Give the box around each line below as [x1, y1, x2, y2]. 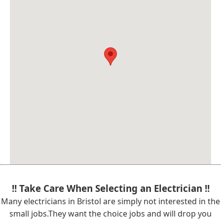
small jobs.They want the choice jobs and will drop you [9, 208, 212, 219]
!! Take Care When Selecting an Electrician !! [11, 182, 210, 194]
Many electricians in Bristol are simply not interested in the [1, 196, 220, 207]
